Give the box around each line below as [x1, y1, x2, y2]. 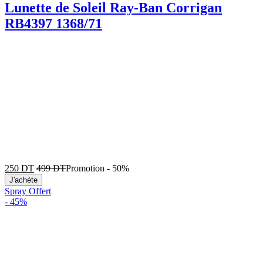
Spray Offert [5, 186, 51, 196]
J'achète [9, 175, 38, 184]
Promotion [66, 163, 104, 173]
